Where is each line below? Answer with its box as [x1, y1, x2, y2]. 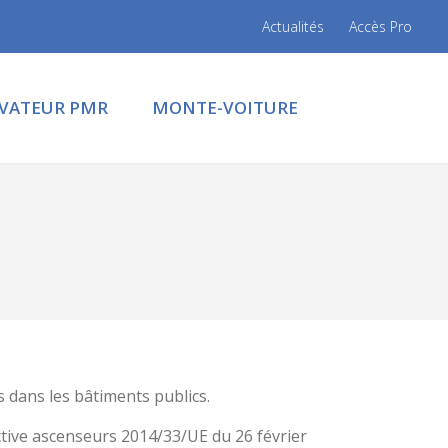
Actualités [262, 17, 324, 36]
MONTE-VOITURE [152, 96, 298, 119]
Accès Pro [349, 17, 412, 36]
